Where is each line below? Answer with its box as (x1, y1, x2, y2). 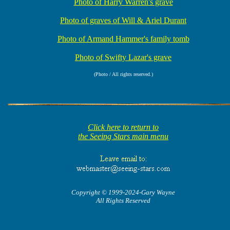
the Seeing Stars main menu (78, 132, 168, 141)
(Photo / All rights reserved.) (93, 71, 153, 77)
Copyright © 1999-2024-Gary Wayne (71, 188, 175, 197)
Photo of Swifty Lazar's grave (75, 53, 171, 62)
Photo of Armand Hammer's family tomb (57, 34, 189, 43)
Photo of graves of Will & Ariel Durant (60, 16, 186, 25)
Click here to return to (88, 123, 159, 132)
